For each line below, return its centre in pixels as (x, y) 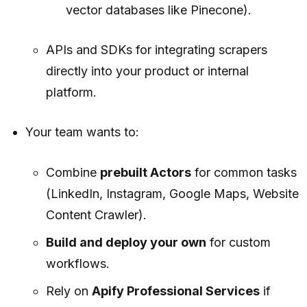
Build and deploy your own (126, 243)
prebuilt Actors (145, 173)
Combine (73, 173)
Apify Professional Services (175, 291)
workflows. (77, 264)
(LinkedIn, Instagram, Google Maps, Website (172, 194)
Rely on (69, 291)
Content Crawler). (96, 215)
